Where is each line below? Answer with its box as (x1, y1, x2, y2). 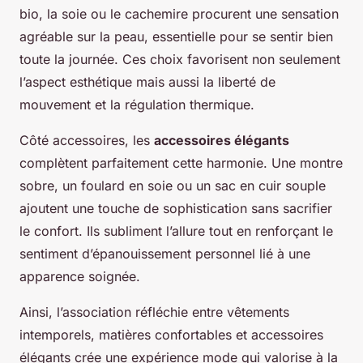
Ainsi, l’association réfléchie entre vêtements (19, 304, 289, 321)
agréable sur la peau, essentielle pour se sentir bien (19, 28, 333, 45)
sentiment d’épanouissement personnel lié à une (19, 246, 310, 263)
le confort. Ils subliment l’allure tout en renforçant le (19, 223, 333, 240)
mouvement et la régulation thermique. (19, 96, 254, 113)
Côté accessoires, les (19, 132, 154, 149)
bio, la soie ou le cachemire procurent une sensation (19, 6, 339, 23)
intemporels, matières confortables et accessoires (19, 327, 323, 344)
